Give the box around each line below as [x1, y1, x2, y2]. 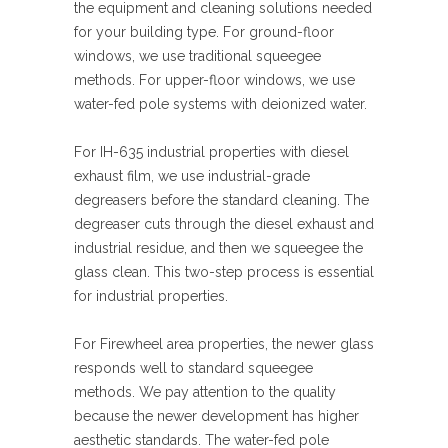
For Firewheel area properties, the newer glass [74, 336, 374, 353]
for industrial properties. [74, 288, 228, 305]
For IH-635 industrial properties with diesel [74, 144, 349, 161]
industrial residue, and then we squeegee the [74, 240, 363, 257]
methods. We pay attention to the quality [74, 384, 336, 401]
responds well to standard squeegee [74, 360, 313, 377]
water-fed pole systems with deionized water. [74, 96, 367, 113]
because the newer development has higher [74, 408, 359, 425]
